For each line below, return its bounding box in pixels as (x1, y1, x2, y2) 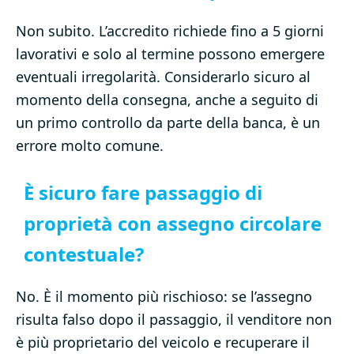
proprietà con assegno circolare (24, 210, 322, 237)
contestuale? (24, 241, 144, 268)
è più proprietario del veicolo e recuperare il (16, 333, 310, 352)
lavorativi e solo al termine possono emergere (16, 44, 325, 64)
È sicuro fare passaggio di (24, 179, 262, 206)
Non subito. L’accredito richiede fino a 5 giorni (16, 21, 324, 41)
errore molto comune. (16, 136, 164, 156)
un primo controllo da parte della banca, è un (16, 113, 320, 133)
